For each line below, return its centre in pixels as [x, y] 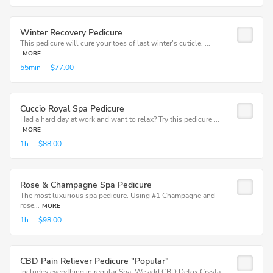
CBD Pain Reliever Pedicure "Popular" [94, 261]
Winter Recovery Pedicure [71, 33]
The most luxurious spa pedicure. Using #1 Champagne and [118, 196]
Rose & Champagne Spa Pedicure [86, 185]
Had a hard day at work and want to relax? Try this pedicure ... [120, 119]
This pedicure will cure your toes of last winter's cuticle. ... [115, 43]
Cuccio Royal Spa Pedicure [72, 109]
